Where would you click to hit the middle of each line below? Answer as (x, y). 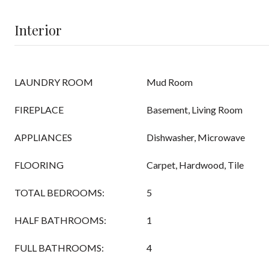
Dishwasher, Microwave (196, 137)
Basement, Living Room (195, 110)
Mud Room (170, 82)
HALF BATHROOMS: (60, 220)
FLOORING (39, 165)
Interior (38, 30)
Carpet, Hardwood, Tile (195, 165)
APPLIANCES (43, 137)
